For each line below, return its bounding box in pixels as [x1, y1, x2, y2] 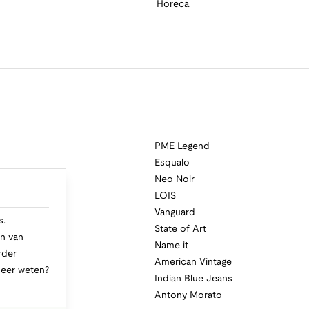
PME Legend [154, 142, 210, 152]
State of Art [154, 225, 206, 235]
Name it [154, 241, 188, 251]
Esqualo [154, 159, 190, 168]
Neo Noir [154, 175, 195, 185]
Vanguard [154, 208, 195, 218]
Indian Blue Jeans [154, 275, 232, 284]
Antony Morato [154, 291, 222, 301]
